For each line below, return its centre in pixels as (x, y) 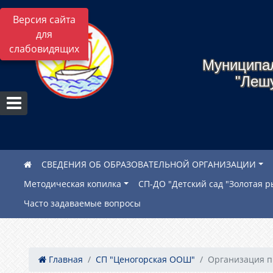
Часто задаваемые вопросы (82, 203)
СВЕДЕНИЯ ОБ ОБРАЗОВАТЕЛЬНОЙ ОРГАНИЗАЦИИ (149, 164)
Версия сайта (44, 19)
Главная (65, 259)
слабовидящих (44, 49)
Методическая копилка (73, 184)
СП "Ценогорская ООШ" (145, 259)
